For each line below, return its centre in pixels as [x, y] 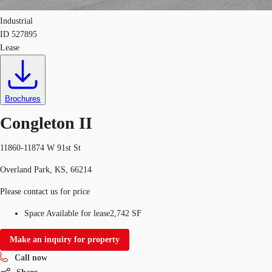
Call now [31, 257]
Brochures [23, 99]
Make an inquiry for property [65, 239]
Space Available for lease [67, 213]
